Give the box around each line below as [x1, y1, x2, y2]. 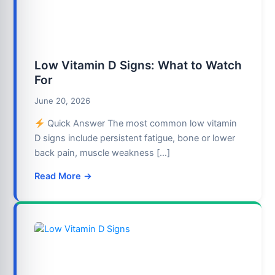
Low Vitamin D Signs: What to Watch [34, 58, 242, 72]
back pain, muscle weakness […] [34, 147, 171, 159]
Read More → [34, 170, 93, 182]
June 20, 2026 [34, 95, 91, 106]
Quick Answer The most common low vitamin [44, 118, 237, 130]
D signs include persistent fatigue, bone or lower [34, 133, 236, 144]
